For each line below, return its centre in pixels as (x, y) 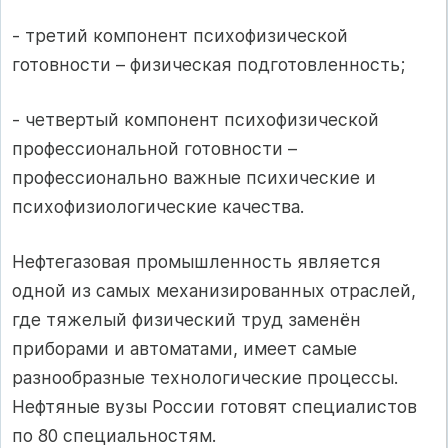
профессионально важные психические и (194, 177)
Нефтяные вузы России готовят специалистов (214, 407)
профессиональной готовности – (154, 148)
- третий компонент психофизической (180, 35)
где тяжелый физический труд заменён (186, 320)
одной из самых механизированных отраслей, (214, 291)
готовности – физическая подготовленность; (208, 64)
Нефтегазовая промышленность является (196, 262)
